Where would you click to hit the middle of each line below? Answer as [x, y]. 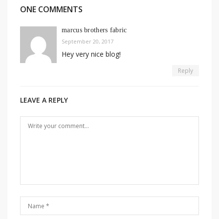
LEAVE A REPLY [44, 100]
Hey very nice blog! [91, 54]
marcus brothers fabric [94, 30]
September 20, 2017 [88, 42]
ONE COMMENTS [51, 10]
